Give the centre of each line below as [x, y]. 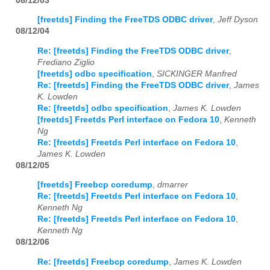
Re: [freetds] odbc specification [103, 108]
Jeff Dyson [238, 20]
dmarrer [173, 185]
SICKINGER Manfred [197, 74]
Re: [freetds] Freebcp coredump [103, 262]
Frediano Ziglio [66, 62]
